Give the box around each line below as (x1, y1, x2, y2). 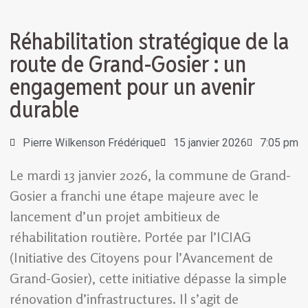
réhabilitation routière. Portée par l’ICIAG (10, 228, 251, 245)
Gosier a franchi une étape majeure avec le (10, 186, 258, 204)
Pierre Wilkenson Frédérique (23, 135, 160, 149)
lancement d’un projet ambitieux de (10, 207, 220, 225)
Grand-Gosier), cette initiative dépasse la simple (10, 269, 287, 287)
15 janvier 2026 (173, 135, 247, 149)
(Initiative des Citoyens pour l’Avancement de (10, 248, 273, 266)
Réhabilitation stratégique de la (10, 26, 289, 56)
